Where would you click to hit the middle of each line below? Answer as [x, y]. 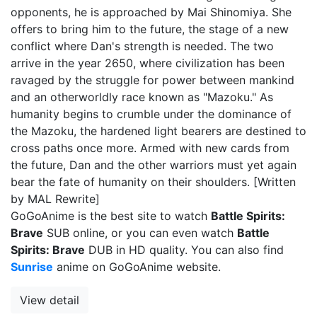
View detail [50, 300]
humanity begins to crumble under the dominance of [151, 114]
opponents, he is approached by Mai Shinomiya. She [151, 12]
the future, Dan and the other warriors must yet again [154, 165]
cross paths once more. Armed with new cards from [150, 148]
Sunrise [32, 266]
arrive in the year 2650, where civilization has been [148, 63]
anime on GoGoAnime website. [137, 266]
